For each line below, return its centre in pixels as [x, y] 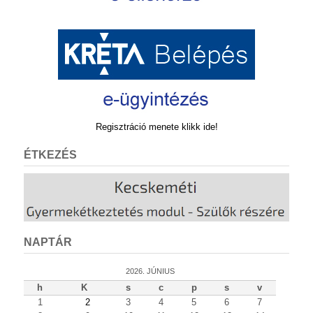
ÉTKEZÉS [50, 155]
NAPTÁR [48, 242]
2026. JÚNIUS [150, 271]
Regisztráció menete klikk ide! [156, 127]
